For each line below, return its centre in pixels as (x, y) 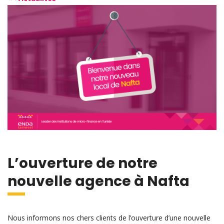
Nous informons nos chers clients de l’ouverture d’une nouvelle (109, 217)
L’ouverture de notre (82, 163)
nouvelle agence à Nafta (98, 181)
